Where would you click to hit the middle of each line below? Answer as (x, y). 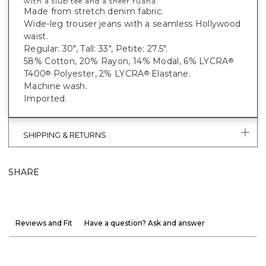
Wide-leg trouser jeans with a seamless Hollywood (132, 24)
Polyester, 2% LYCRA (97, 74)
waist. (36, 37)
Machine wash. (56, 86)
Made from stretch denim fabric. (94, 12)
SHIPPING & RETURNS (65, 135)
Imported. (45, 99)
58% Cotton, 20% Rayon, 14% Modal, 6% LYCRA (126, 61)
